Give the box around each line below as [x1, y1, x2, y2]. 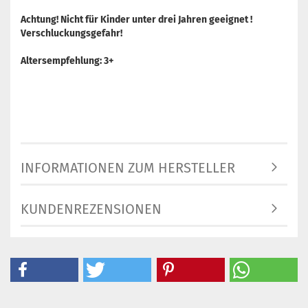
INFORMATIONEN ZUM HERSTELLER [21, 159, 235, 177]
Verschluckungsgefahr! [21, 27, 122, 40]
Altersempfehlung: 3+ [21, 55, 113, 67]
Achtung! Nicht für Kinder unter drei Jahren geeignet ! [21, 14, 252, 26]
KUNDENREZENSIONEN [21, 201, 162, 218]
